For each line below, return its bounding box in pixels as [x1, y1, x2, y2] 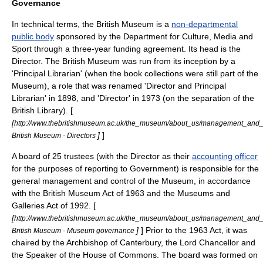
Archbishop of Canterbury [66, 238, 161, 247]
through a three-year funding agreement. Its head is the [32, 44, 241, 53]
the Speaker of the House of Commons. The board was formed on [12, 250, 258, 259]
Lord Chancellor [180, 238, 239, 247]
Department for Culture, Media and [123, 32, 253, 41]
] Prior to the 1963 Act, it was [141, 225, 247, 235]
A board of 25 [12, 151, 64, 161]
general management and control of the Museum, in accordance [12, 176, 251, 186]
